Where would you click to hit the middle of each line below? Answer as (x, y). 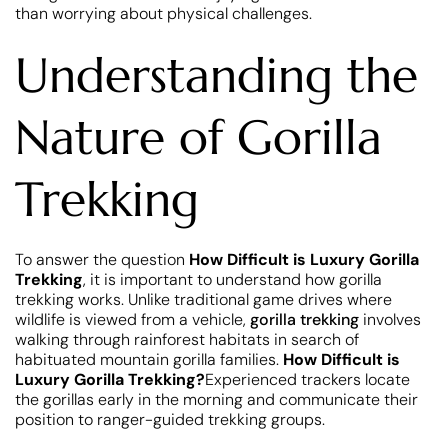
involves (390, 319)
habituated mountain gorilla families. (149, 359)
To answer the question (102, 259)
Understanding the (216, 75)
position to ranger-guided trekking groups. (170, 419)
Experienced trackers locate (307, 379)
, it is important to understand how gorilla (232, 279)
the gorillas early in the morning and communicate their (216, 399)
